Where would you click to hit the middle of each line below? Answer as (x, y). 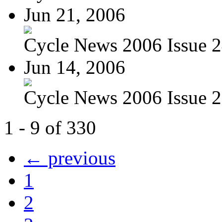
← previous (70, 158)
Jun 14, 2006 (75, 67)
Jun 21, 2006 (75, 14)
